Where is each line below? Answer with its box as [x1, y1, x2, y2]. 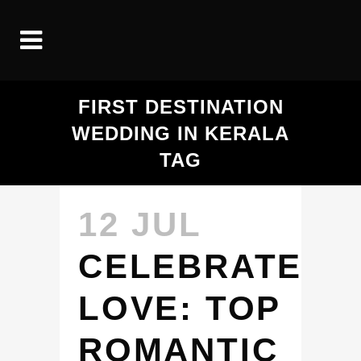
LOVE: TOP [78, 289, 281, 327]
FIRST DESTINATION [77, 96, 284, 118]
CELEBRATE [78, 247, 303, 285]
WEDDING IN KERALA [72, 122, 289, 144]
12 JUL [78, 205, 201, 243]
